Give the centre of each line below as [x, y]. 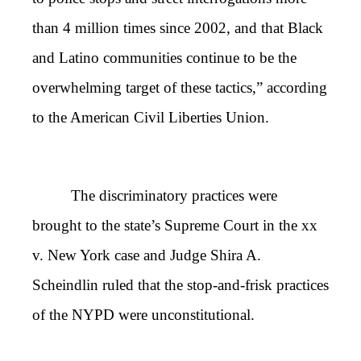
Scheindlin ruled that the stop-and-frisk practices [180, 284]
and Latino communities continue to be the [164, 58]
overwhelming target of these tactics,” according [180, 88]
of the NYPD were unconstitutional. [143, 314]
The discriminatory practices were [174, 195]
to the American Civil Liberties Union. [151, 118]
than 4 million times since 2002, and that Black [178, 28]
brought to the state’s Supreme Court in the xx [175, 225]
